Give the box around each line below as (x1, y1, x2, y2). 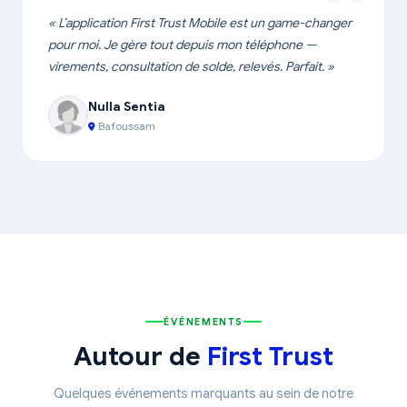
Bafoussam (95, 118, 155, 133)
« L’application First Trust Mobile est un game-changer (48, 15, 352, 31)
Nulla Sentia (88, 97, 165, 114)
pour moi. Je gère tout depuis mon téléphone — (48, 36, 317, 53)
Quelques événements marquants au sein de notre (54, 385, 353, 402)
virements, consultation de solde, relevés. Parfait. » (48, 58, 334, 74)
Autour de (74, 340, 207, 372)
